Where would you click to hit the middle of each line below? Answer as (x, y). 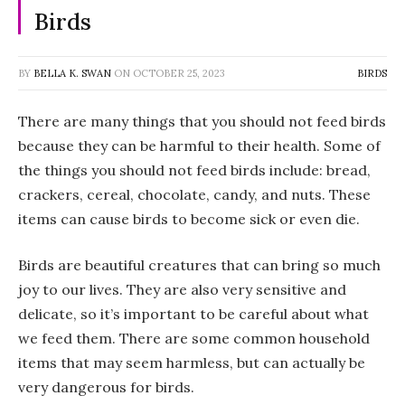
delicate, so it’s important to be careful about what (193, 314)
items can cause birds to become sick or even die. (189, 218)
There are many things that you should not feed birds (202, 121)
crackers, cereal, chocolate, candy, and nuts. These (194, 194)
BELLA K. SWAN (72, 73)
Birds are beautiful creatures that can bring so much (199, 265)
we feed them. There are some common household (194, 339)
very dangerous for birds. (106, 387)
